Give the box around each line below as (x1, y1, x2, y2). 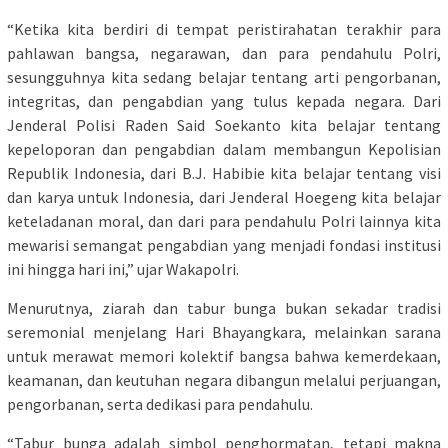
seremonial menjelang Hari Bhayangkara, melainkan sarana (7, 321, 441, 342)
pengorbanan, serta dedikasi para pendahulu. (7, 393, 313, 414)
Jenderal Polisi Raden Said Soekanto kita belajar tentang (7, 114, 441, 135)
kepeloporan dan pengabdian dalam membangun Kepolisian (7, 138, 441, 159)
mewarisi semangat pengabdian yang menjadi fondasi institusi (7, 234, 441, 255)
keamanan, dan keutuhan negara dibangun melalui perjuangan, (7, 369, 441, 390)
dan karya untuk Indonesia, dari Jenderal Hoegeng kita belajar (7, 186, 441, 207)
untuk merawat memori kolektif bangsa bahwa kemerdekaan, (7, 345, 441, 366)
